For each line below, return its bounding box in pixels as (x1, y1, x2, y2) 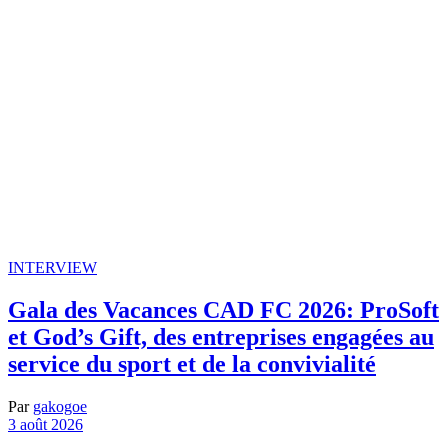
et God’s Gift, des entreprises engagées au (8, 323, 434, 350)
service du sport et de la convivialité (8, 350, 376, 377)
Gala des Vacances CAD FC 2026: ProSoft (8, 296, 439, 323)
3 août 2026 (8, 415, 83, 433)
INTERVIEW (8, 259, 97, 276)
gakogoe (33, 397, 87, 415)
